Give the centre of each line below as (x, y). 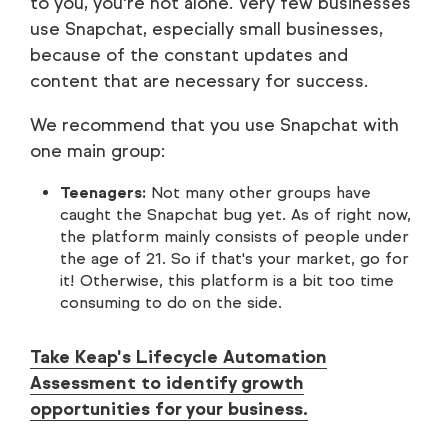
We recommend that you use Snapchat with (214, 125)
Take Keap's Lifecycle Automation (178, 357)
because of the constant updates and (189, 55)
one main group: (97, 151)
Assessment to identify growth (167, 383)
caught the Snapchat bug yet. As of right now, (235, 215)
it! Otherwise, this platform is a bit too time (227, 281)
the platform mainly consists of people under (234, 237)
